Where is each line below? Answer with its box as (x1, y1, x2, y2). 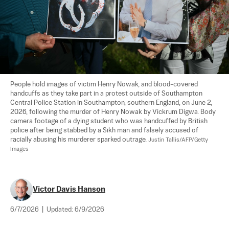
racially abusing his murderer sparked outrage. (10, 136, 148, 143)
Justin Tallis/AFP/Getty (148, 136, 210, 143)
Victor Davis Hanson (33, 185, 105, 193)
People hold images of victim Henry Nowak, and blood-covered (10, 81, 199, 88)
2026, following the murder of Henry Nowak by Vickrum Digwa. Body (10, 108, 217, 116)
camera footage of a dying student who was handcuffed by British (10, 118, 209, 125)
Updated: (47, 206, 75, 213)
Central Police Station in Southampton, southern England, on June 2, (10, 99, 214, 106)
